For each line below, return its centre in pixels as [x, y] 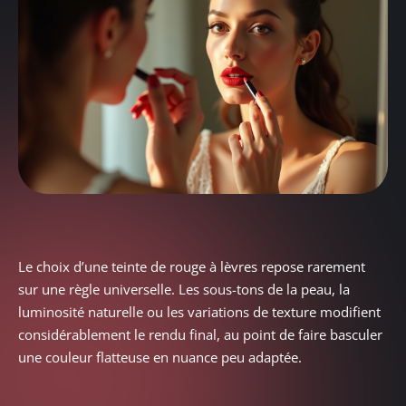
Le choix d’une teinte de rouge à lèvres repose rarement [192, 266]
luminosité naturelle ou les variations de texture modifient [199, 311]
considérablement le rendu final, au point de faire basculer [200, 334]
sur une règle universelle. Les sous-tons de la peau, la [184, 289]
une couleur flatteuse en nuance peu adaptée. [160, 357]
